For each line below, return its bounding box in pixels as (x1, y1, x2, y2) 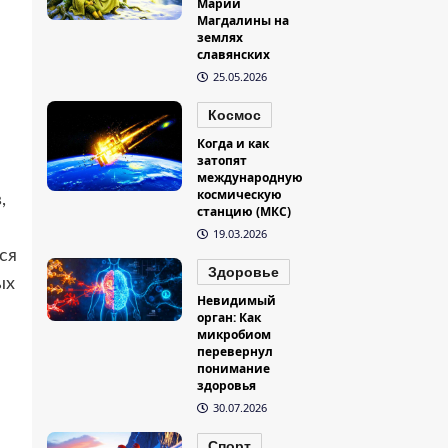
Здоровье (208, 264, 280, 281)
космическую (197, 186, 283, 204)
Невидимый (197, 292, 277, 310)
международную (197, 169, 304, 187)
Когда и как (197, 135, 270, 153)
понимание (197, 360, 271, 378)
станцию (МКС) (197, 203, 292, 221)
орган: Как (197, 309, 262, 327)
